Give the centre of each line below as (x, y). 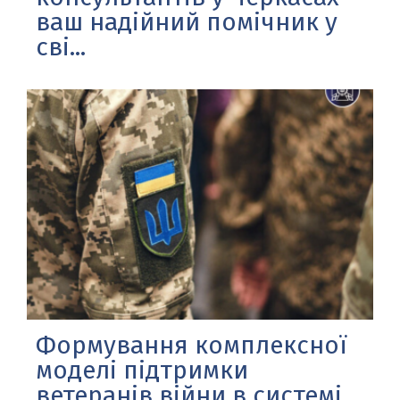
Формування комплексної (191, 346)
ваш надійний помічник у (187, 21)
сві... (61, 46)
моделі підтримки (142, 371)
